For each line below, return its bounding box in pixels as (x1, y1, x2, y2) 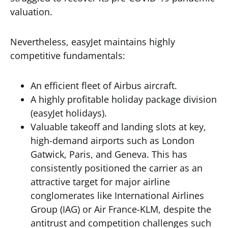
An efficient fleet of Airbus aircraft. (31, 79, 177, 92)
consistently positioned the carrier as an (31, 162, 203, 174)
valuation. (10, 6, 52, 18)
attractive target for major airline (31, 176, 170, 188)
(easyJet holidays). (31, 107, 107, 119)
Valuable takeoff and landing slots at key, (31, 121, 206, 133)
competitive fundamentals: (10, 49, 125, 62)
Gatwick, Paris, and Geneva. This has (31, 148, 187, 160)
